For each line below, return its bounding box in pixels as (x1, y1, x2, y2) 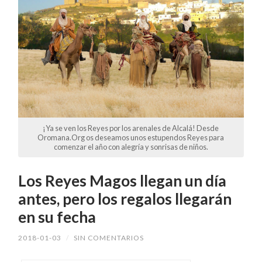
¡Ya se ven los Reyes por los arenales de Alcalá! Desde (43, 123, 219, 133)
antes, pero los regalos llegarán (18, 189, 232, 209)
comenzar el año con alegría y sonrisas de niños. (53, 142, 208, 152)
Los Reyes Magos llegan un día (18, 171, 227, 191)
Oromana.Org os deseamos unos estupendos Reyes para (37, 133, 225, 143)
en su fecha (18, 208, 96, 227)
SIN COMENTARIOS (74, 233, 144, 243)
